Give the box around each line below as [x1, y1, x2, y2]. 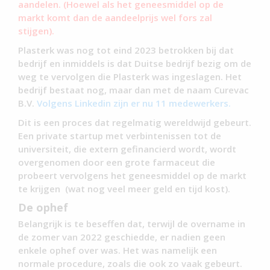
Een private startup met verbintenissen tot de [18, 129, 221, 142]
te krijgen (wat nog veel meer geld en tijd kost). [18, 182, 230, 195]
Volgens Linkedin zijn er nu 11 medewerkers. [37, 96, 231, 109]
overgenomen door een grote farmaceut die [18, 155, 215, 168]
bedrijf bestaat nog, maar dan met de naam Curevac [18, 83, 249, 96]
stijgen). [18, 24, 57, 37]
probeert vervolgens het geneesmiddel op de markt [18, 169, 246, 181]
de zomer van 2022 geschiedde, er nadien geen [18, 230, 225, 243]
